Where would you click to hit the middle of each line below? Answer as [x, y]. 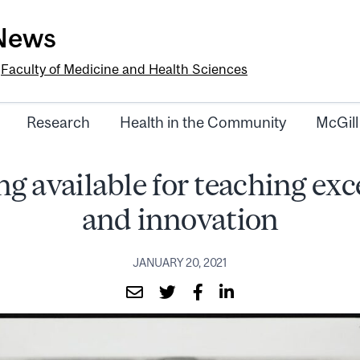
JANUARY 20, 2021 [180, 262]
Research [58, 123]
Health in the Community [203, 123]
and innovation [180, 219]
